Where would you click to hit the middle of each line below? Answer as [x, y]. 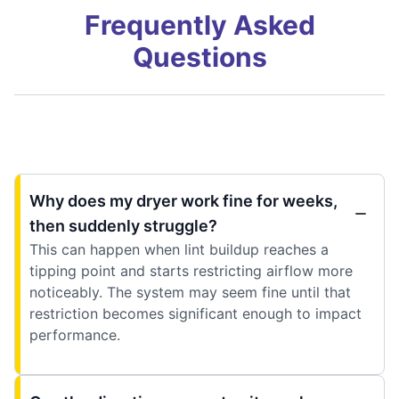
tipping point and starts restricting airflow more [191, 270]
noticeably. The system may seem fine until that [190, 292]
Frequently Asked [199, 24]
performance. [75, 334]
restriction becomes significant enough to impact [195, 313]
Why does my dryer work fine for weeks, [183, 200]
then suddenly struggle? [123, 225]
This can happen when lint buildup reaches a [179, 249]
